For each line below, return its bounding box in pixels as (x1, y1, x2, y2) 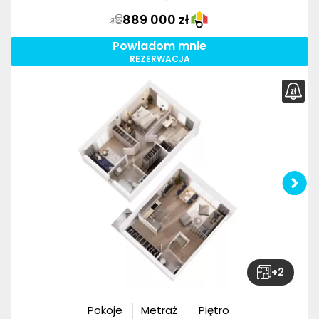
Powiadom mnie (113, 37, 206, 54)
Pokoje (87, 302, 122, 318)
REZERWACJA (129, 52, 190, 65)
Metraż (141, 302, 178, 318)
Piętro (199, 302, 230, 318)
